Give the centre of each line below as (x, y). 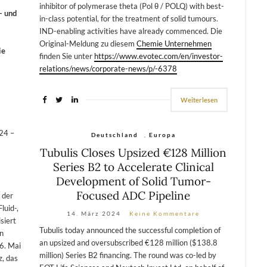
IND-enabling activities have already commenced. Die (131, 31)
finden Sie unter (66, 56)
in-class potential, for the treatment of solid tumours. (128, 18)
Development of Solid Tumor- (133, 181)
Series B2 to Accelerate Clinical (133, 167)
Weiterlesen (199, 100)
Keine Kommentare (165, 213)
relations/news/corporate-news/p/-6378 (108, 68)
